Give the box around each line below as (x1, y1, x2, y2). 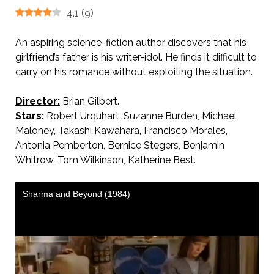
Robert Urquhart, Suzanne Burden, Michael (43, 110, 237, 122)
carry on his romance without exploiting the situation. (15, 66, 253, 78)
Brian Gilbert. (59, 95, 119, 107)
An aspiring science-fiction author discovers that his (15, 37, 246, 48)
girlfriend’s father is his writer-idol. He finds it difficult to (15, 51, 257, 63)
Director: (15, 95, 60, 107)
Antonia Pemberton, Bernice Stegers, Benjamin (15, 139, 224, 151)
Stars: (15, 110, 44, 122)
